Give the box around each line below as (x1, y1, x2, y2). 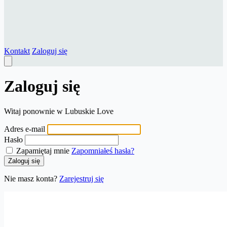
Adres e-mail (4, 124, 45, 133)
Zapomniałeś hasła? (71, 146, 134, 155)
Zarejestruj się (59, 174, 104, 183)
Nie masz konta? (4, 174, 59, 183)
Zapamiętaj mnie (16, 146, 69, 155)
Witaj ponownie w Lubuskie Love (4, 106, 113, 116)
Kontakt (4, 47, 30, 55)
